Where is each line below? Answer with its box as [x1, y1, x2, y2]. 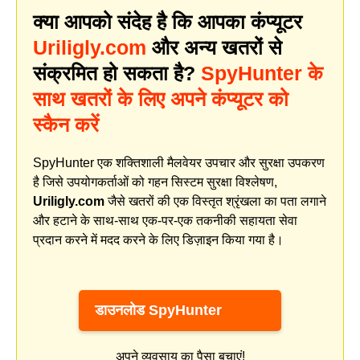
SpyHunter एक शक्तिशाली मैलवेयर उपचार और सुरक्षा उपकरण [33, 155, 325, 170]
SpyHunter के [201, 61, 323, 84]
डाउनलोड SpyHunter [95, 301, 222, 318]
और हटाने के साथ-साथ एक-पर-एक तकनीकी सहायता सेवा [33, 213, 297, 227]
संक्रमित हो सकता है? [33, 61, 201, 84]
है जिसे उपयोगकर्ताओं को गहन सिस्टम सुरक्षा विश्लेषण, [33, 174, 277, 189]
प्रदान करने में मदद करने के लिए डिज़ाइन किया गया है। [33, 232, 284, 247]
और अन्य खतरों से [146, 35, 282, 59]
